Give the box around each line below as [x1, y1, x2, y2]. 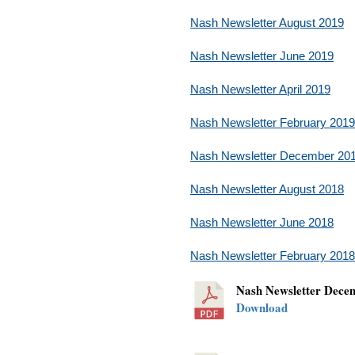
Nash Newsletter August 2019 [190, 17, 344, 29]
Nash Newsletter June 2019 [190, 50, 334, 63]
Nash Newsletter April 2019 [190, 83, 330, 96]
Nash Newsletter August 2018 [190, 183, 344, 196]
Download [236, 299, 288, 316]
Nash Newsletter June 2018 [190, 216, 334, 229]
